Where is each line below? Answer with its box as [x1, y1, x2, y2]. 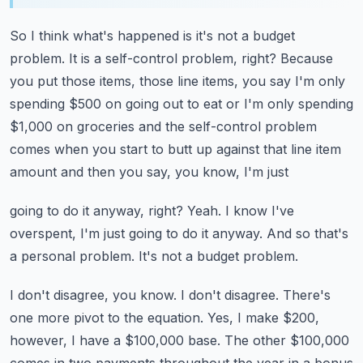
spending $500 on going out [10, 96, 183, 112]
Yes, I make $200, [207, 310, 319, 326]
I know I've [225, 203, 294, 219]
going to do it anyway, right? [10, 203, 183, 219]
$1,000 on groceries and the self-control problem [10, 118, 317, 135]
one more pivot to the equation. [10, 310, 203, 326]
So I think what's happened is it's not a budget [10, 28, 295, 44]
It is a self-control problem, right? [69, 50, 276, 66]
